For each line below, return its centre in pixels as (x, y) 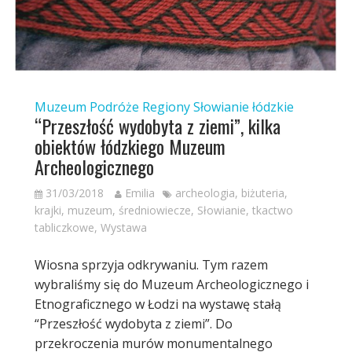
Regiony (166, 107)
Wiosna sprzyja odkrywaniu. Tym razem (151, 265)
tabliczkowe (64, 228)
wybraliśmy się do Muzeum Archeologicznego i (171, 285)
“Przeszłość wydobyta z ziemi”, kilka (157, 126)
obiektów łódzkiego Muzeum (130, 147)
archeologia (205, 193)
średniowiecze (154, 211)
